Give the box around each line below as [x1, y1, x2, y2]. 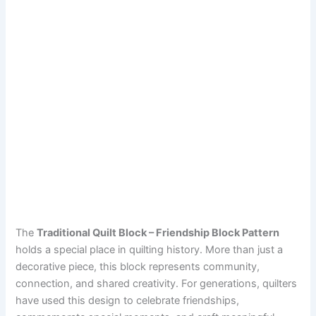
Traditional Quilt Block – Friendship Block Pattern [37, 226, 280, 239]
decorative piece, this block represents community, [16, 260, 260, 273]
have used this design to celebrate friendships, [16, 293, 240, 307]
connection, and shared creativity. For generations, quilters [16, 276, 298, 290]
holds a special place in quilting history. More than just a [16, 243, 284, 256]
